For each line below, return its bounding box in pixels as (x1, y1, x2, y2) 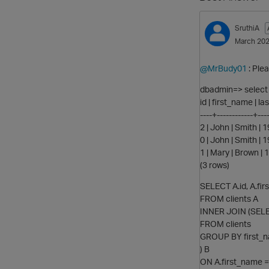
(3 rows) (200, 159, 229, 170)
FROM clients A (200, 193, 258, 204)
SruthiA (235, 23, 259, 33)
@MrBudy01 (200, 62, 247, 73)
